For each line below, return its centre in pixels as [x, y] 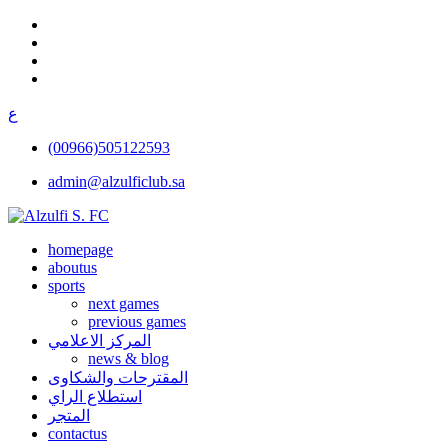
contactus [77, 433]
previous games [137, 321]
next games [123, 303]
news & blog [128, 358]
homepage [80, 249]
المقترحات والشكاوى [118, 377]
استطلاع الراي [95, 396]
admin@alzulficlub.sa [116, 181]
